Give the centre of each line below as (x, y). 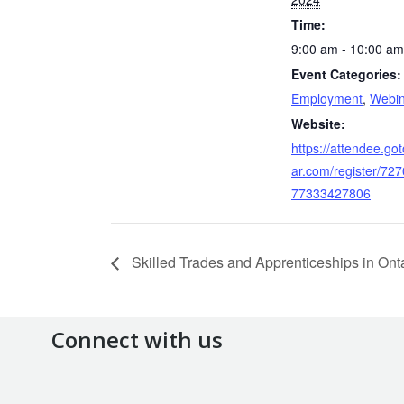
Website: (318, 124)
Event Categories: (346, 74)
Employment (327, 98)
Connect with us (137, 340)
